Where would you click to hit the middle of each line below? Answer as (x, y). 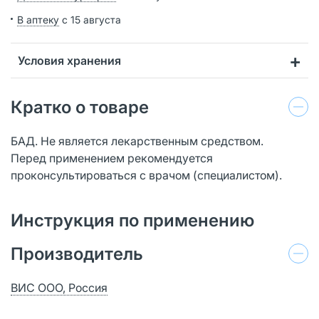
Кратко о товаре (80, 107)
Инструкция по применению (132, 220)
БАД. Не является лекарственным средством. (137, 141)
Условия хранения (69, 60)
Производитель (77, 253)
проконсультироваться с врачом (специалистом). (146, 175)
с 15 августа (90, 19)
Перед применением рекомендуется (112, 158)
